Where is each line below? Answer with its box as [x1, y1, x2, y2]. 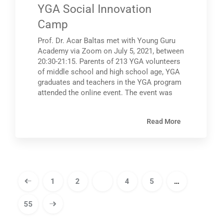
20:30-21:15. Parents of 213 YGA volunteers [38, 57, 181, 66]
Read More [146, 117, 181, 125]
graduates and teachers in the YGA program [38, 78, 182, 87]
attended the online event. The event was [38, 88, 173, 98]
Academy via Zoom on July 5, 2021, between [38, 47, 184, 56]
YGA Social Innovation [38, 2, 152, 16]
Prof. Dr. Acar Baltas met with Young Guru [38, 36, 176, 46]
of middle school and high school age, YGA [38, 67, 180, 77]
